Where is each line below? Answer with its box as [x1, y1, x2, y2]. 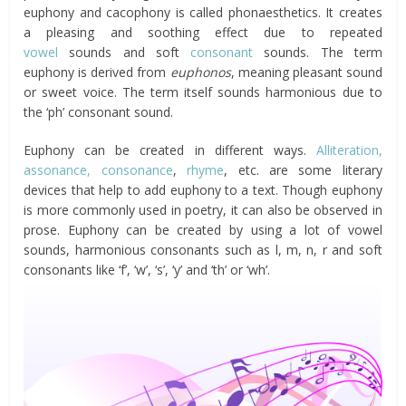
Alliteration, [315, 141, 382, 159]
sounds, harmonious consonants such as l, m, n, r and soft [24, 241, 382, 258]
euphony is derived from [24, 63, 170, 81]
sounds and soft [58, 43, 191, 61]
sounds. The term [253, 43, 382, 61]
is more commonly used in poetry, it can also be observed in [24, 201, 382, 218]
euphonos [169, 63, 231, 81]
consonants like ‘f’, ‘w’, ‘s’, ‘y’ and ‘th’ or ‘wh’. [24, 261, 271, 278]
